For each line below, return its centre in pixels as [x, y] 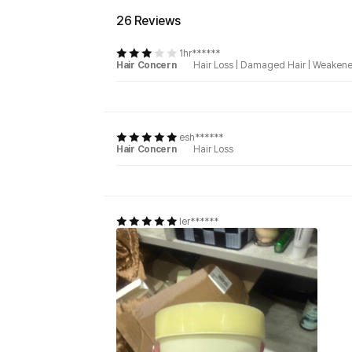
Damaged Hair [273, 65]
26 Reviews [148, 20]
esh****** [201, 137]
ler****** [199, 221]
